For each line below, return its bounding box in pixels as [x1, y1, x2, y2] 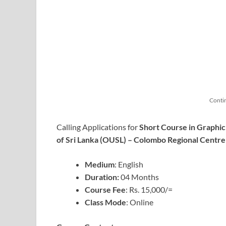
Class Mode [85, 197, 126, 207]
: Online [126, 197, 153, 207]
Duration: [85, 172, 119, 182]
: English [115, 159, 143, 169]
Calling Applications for [56, 122, 139, 132]
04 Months [119, 172, 159, 182]
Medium [85, 159, 115, 169]
